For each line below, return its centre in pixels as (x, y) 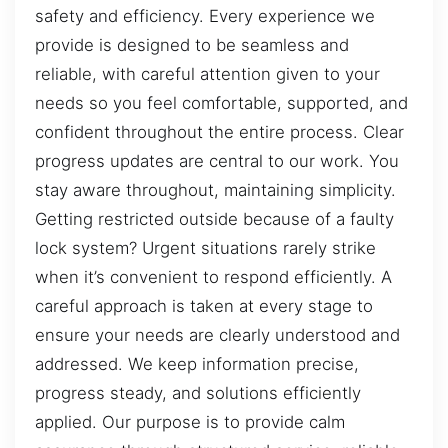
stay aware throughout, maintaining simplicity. (215, 189)
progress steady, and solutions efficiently (198, 392)
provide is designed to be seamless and (192, 44)
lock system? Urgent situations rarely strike (205, 247)
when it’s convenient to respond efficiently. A (213, 276)
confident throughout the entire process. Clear (219, 131)
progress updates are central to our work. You (217, 160)
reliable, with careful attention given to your (207, 73)
